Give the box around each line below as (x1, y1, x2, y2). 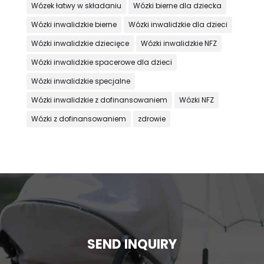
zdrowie (137, 113, 166, 124)
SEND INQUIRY (87, 235, 177, 254)
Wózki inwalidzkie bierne (31, 19, 117, 29)
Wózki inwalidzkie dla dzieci (128, 19, 227, 29)
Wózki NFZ (179, 94, 214, 105)
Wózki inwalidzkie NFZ (140, 38, 217, 48)
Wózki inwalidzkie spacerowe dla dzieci (31, 57, 172, 67)
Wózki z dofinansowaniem (31, 113, 126, 124)
